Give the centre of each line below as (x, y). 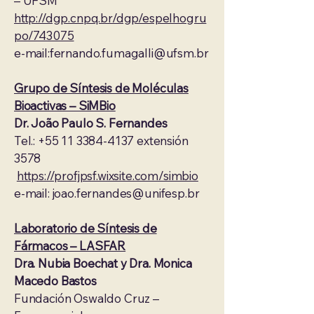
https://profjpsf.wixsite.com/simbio (107, 176)
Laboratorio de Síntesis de (86, 228)
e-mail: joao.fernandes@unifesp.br (107, 193)
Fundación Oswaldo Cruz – (87, 298)
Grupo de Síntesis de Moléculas (101, 88)
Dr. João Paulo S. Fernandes (91, 123)
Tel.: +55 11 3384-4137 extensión (101, 141)
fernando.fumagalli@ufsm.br (129, 53)
